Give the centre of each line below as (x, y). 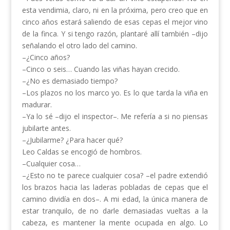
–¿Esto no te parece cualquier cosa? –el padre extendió (115, 176)
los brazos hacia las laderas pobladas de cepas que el (115, 187)
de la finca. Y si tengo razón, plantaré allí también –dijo (115, 34)
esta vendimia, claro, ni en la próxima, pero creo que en (115, 10)
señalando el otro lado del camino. (79, 46)
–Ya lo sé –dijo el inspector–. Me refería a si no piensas (115, 117)
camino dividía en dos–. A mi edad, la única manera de (115, 199)
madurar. (37, 105)
